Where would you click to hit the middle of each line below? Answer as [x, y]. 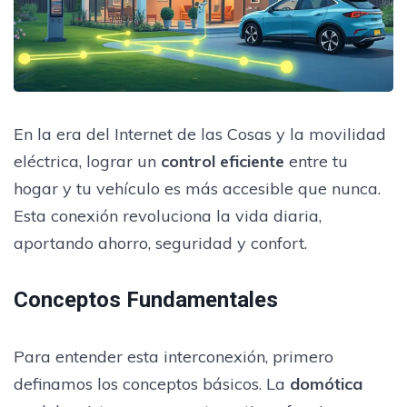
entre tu [316, 161]
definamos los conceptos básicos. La [152, 383]
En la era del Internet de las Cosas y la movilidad [200, 134]
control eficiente [223, 161]
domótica [326, 383]
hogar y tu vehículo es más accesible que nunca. [197, 188]
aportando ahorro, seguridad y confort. [160, 243]
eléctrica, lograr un [87, 161]
